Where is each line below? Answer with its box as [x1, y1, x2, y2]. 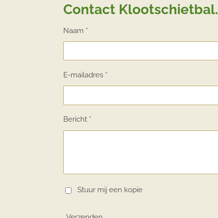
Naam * [63, 26, 88, 35]
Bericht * [63, 115, 91, 124]
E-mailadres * [63, 70, 108, 79]
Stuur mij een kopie [77, 185, 143, 195]
